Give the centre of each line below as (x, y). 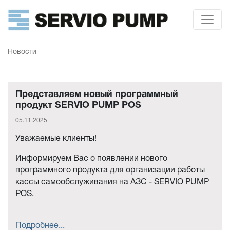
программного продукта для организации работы (110, 170)
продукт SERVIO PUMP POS (78, 105)
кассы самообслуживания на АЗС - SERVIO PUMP (112, 182)
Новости (22, 52)
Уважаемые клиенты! (56, 138)
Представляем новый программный (97, 94)
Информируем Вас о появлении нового (91, 158)
